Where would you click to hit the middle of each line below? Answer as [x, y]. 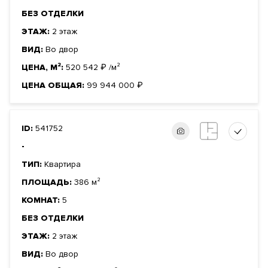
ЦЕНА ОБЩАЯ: [54, 86]
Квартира [63, 165]
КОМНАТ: [42, 200]
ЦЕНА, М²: [44, 68]
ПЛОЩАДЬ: [48, 182]
